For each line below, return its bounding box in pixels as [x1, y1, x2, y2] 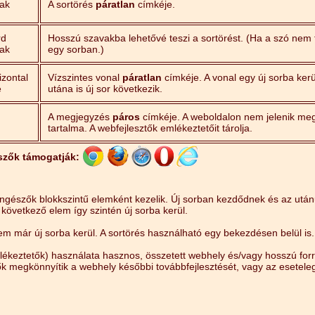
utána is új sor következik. [48, 83, 162, 94]
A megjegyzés [48, 111, 112, 122]
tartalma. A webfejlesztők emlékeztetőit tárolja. [48, 122, 252, 134]
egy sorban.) [48, 44, 104, 55]
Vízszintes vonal [48, 72, 122, 83]
